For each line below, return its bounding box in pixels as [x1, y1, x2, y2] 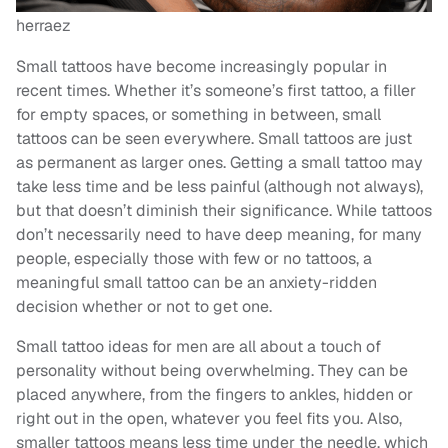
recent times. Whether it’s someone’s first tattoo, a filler [16, 79, 416, 101]
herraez [16, 14, 71, 36]
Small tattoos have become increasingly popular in [16, 55, 387, 77]
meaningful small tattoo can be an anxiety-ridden [16, 271, 377, 293]
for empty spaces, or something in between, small [16, 103, 381, 125]
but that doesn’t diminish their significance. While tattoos [16, 199, 432, 221]
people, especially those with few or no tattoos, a [16, 247, 372, 269]
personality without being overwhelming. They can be [16, 359, 408, 381]
